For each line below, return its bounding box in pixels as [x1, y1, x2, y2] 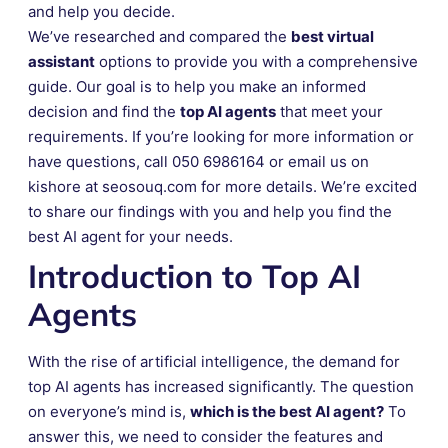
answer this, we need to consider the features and [28, 426, 383, 446]
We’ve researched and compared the [28, 26, 291, 46]
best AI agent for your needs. [28, 226, 233, 246]
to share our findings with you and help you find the [28, 201, 392, 221]
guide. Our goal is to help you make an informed [28, 76, 366, 96]
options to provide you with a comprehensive [95, 51, 418, 71]
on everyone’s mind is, [28, 401, 190, 421]
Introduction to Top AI [28, 255, 361, 296]
